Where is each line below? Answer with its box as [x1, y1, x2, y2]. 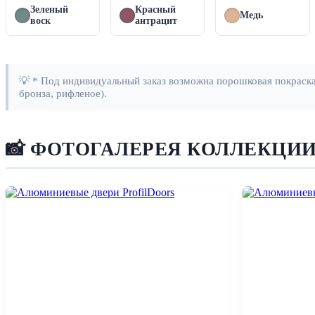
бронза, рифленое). [19, 87, 107, 100]
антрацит [135, 15, 178, 27]
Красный [135, 4, 176, 15]
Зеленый [30, 4, 68, 15]
